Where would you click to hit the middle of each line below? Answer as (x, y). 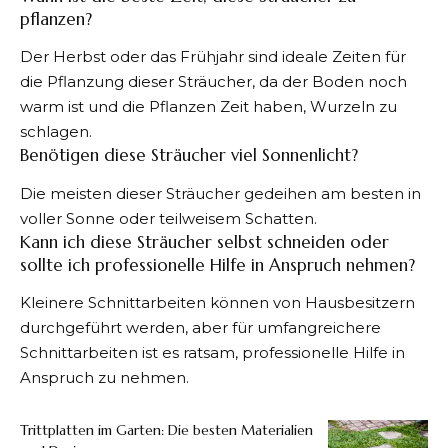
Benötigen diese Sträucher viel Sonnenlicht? (191, 155)
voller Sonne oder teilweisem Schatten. (168, 218)
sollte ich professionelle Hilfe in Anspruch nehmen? (220, 264)
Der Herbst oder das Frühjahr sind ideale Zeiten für (213, 57)
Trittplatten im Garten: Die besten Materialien (166, 430)
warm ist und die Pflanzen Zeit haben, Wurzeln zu (208, 107)
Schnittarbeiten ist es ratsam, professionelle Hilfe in (212, 353)
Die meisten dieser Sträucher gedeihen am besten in (220, 193)
